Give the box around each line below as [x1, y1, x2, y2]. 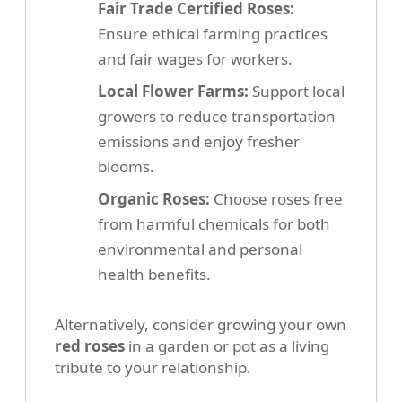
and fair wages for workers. [98, 48, 293, 70]
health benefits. [98, 264, 211, 285]
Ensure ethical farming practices [98, 23, 328, 45]
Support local [249, 81, 345, 102]
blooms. [98, 156, 154, 178]
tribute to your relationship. [55, 357, 251, 379]
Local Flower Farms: [98, 81, 249, 102]
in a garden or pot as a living [125, 336, 329, 357]
